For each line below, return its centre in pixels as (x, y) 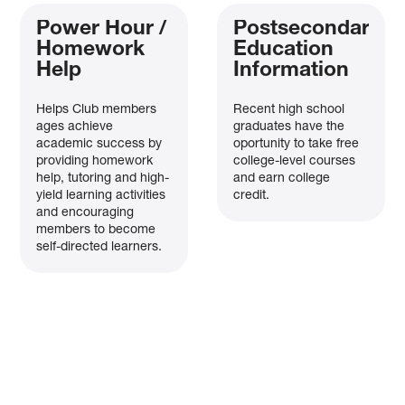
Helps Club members (97, 110)
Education (283, 51)
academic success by (99, 144)
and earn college (281, 179)
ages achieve (75, 127)
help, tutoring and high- (103, 179)
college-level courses (294, 161)
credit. (251, 196)
